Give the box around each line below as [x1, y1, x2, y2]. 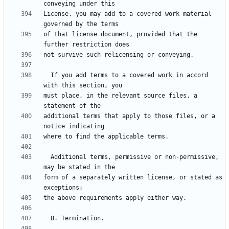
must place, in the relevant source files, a [43, 92, 197, 100]
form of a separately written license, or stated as [43, 174, 222, 181]
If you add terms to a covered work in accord [43, 72, 51, 79]
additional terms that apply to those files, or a [43, 112, 215, 120]
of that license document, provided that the [43, 31, 197, 38]
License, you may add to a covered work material [43, 10, 212, 18]
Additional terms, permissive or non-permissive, [43, 153, 51, 161]
